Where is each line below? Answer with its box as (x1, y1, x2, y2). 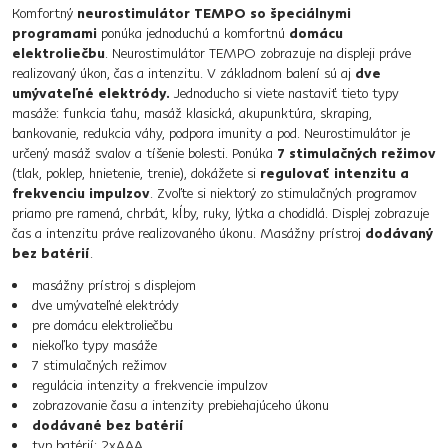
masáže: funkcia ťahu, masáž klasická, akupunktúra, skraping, (12, 104, 372, 122)
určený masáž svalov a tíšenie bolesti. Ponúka (12, 144, 277, 162)
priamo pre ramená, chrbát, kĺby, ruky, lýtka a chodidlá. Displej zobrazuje (12, 204, 429, 222)
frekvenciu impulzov (12, 184, 150, 202)
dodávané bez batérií (32, 416, 184, 434)
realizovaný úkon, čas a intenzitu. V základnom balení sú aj (12, 64, 355, 82)
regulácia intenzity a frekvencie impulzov (32, 376, 268, 394)
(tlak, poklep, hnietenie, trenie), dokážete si (12, 164, 260, 182)
